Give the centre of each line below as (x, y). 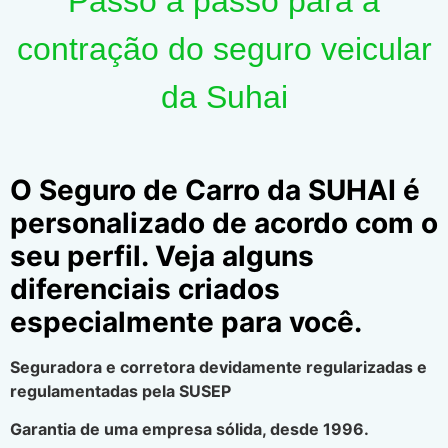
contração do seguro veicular (224, 48)
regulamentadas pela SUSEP (120, 390)
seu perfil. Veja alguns (162, 255)
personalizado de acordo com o (224, 222)
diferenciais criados (145, 288)
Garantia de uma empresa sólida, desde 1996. (189, 429)
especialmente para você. (186, 321)
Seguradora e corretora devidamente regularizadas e (218, 366)
